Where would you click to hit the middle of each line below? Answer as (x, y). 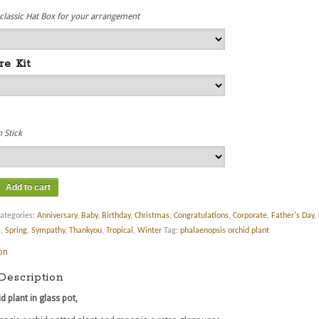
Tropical (119, 230)
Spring (16, 230)
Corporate (250, 215)
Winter (149, 230)
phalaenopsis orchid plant (224, 230)
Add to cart (28, 187)
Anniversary (57, 215)
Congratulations (201, 215)
